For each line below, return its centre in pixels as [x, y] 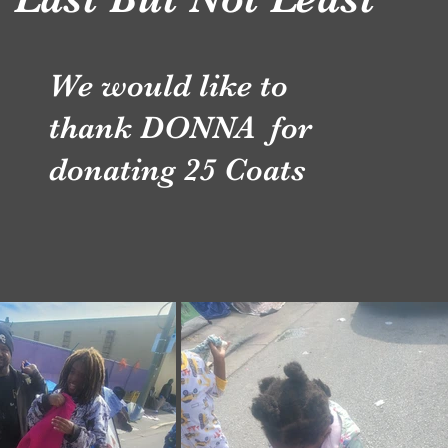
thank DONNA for [180, 127]
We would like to [168, 85]
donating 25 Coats [177, 169]
